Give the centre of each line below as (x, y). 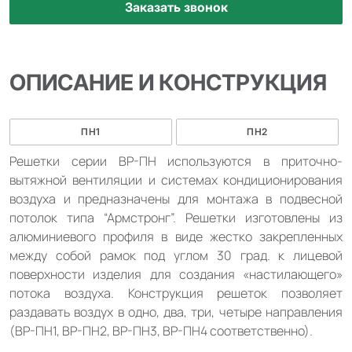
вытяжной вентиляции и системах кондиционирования (176, 180)
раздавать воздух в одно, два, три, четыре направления (176, 312)
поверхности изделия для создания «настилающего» (176, 275)
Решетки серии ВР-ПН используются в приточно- (176, 161)
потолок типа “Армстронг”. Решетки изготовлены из (176, 218)
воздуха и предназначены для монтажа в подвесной (176, 199)
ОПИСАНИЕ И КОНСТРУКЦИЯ (168, 83)
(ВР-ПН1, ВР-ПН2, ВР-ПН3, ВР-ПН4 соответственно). (161, 331)
